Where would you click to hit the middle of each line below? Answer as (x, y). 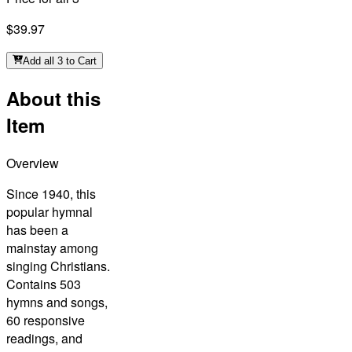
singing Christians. (58, 266)
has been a (37, 230)
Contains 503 (44, 284)
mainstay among (52, 248)
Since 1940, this (51, 194)
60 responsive (46, 321)
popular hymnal (49, 212)
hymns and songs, (57, 302)
